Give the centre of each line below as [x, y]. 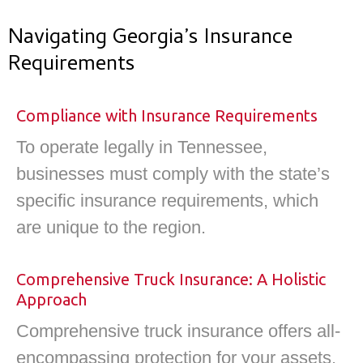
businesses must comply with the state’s [173, 174]
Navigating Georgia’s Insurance [150, 39]
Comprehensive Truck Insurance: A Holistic [171, 279]
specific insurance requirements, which [167, 201]
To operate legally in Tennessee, [142, 147]
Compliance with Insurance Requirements [167, 116]
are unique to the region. [111, 228]
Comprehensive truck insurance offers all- [178, 331]
